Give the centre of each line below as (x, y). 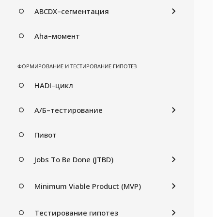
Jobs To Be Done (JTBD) (74, 159)
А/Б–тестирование (69, 110)
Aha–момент (57, 36)
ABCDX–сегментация (72, 11)
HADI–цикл (54, 85)
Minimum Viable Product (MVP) (88, 186)
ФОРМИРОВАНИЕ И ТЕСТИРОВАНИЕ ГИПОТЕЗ (77, 66)
